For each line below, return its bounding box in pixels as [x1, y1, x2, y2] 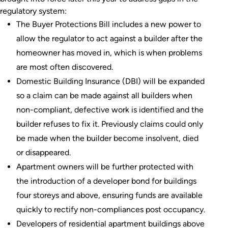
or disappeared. [16, 148, 71, 157]
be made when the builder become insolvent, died [16, 133, 198, 143]
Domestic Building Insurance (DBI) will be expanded [16, 76, 205, 86]
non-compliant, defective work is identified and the [16, 105, 204, 115]
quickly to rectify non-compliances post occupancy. [16, 205, 205, 214]
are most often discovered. [16, 62, 113, 72]
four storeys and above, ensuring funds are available [16, 190, 203, 200]
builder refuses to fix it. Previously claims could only [16, 119, 203, 129]
